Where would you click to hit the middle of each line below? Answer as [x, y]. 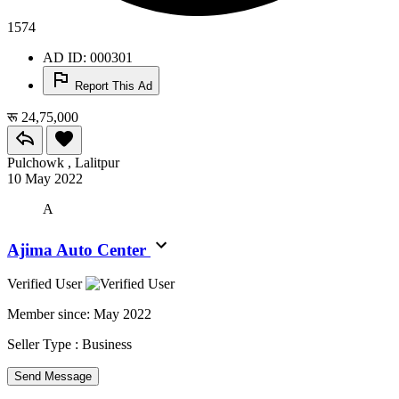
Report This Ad [114, 85]
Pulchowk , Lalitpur [63, 162]
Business [107, 345]
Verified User [46, 284]
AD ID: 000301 [88, 57]
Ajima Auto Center [79, 249]
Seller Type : [45, 345]
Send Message [53, 377]
